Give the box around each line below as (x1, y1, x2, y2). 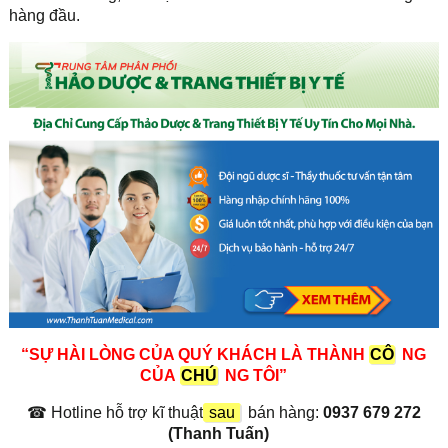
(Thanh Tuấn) (164, 425, 270, 443)
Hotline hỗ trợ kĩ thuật (46, 404, 203, 422)
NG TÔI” (224, 367, 287, 385)
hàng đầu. (8, 6, 84, 24)
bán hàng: (247, 404, 323, 422)
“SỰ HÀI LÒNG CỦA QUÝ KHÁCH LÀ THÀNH (21, 346, 370, 364)
